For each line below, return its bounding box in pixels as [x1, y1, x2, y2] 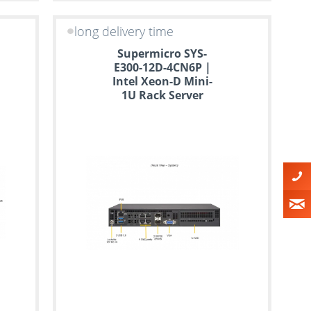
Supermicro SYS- [117, 45, 208, 61]
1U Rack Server [121, 87, 203, 103]
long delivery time [74, 22, 174, 40]
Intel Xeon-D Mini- [112, 73, 212, 89]
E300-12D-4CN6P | [113, 59, 211, 75]
